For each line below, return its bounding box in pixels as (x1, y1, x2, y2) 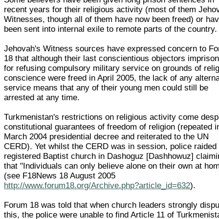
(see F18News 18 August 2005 (4, 171, 116, 180)
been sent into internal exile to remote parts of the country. (4, 24, 218, 34)
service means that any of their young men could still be (4, 83, 209, 92)
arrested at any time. (4, 92, 80, 102)
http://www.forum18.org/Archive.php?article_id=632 (4, 180, 191, 190)
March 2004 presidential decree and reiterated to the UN (4, 131, 209, 141)
